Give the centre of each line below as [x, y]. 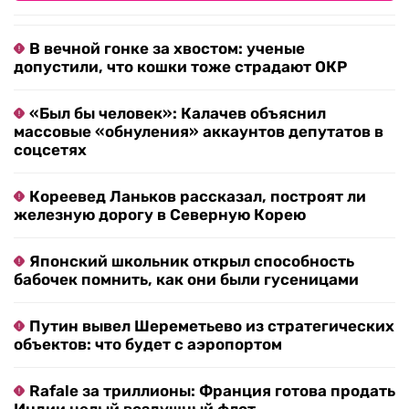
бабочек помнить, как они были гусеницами [186, 280]
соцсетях [50, 150]
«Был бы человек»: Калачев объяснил [178, 114]
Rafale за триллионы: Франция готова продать [212, 391]
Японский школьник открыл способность [192, 262]
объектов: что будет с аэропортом [148, 345]
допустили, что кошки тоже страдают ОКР [180, 67]
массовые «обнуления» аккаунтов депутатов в [199, 132]
